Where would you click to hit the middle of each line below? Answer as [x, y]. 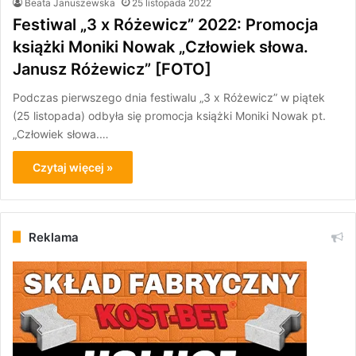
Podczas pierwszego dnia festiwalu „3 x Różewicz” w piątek [169, 97]
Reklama [54, 237]
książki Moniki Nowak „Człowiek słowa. [161, 46]
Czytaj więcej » [73, 167]
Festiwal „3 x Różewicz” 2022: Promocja [165, 24]
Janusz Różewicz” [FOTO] [112, 69]
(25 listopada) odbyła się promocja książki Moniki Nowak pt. [169, 115]
